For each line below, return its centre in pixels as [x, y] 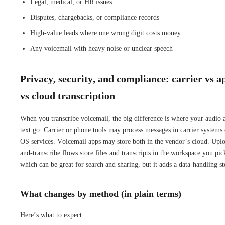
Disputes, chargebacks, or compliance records [95, 17]
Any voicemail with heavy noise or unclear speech [101, 48]
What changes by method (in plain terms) [101, 194]
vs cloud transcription [68, 96]
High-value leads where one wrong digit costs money [105, 33]
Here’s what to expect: [52, 215]
